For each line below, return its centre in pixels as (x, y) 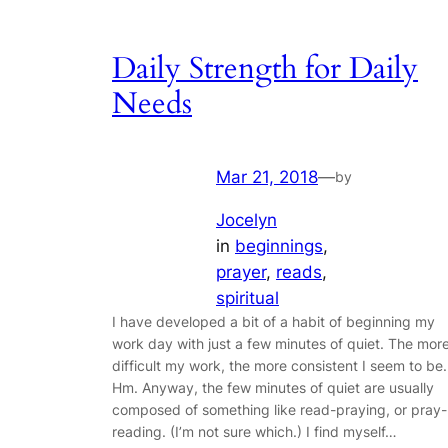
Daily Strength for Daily (265, 69)
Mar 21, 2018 (267, 176)
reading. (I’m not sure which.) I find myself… (254, 431)
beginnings (279, 245)
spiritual (247, 297)
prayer (241, 271)
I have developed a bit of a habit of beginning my (273, 321)
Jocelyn (246, 219)
